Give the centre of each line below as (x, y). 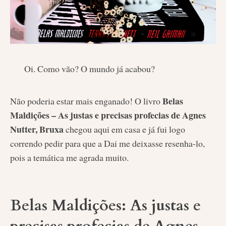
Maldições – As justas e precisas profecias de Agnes (108, 115)
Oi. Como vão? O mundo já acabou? (89, 69)
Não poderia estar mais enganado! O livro (86, 101)
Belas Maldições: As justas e (105, 206)
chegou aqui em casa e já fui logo (124, 129)
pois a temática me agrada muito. (69, 158)
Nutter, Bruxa (37, 129)
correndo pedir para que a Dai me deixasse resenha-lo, (107, 144)
